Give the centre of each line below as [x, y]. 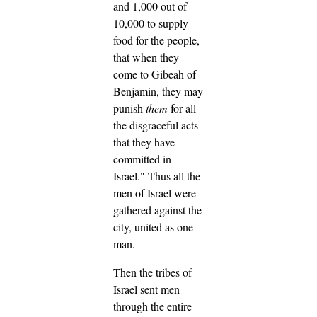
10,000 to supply [151, 23]
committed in [142, 158]
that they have [144, 142]
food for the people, [156, 40]
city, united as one [153, 226]
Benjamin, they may [158, 91]
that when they [146, 57]
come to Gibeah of [155, 74]
